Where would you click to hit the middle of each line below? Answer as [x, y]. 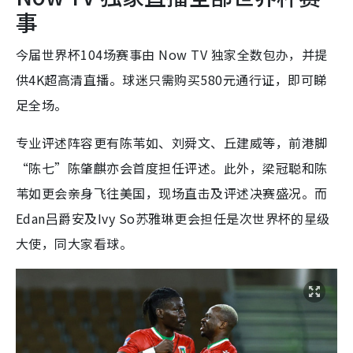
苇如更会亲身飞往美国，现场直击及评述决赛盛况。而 [172, 193]
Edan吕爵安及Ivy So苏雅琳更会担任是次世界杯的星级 [173, 218]
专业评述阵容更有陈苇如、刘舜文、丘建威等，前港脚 [172, 142]
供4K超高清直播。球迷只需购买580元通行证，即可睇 [171, 79]
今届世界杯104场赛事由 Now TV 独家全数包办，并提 [172, 54]
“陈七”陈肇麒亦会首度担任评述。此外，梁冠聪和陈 [172, 167]
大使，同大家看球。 [74, 243]
